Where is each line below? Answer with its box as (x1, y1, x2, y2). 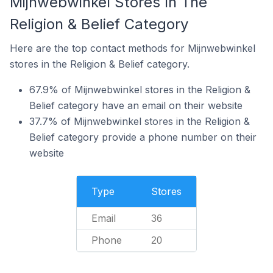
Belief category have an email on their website (29, 99, 243, 112)
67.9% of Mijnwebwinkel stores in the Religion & (29, 83, 250, 96)
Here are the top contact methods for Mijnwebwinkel (10, 42, 255, 54)
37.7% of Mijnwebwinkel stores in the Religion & (29, 115, 250, 127)
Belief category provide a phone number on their (29, 131, 257, 143)
